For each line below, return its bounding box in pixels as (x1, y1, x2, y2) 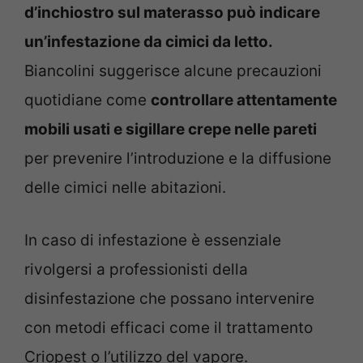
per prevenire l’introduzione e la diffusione (24, 149, 331, 169)
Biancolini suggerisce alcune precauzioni (24, 62, 322, 81)
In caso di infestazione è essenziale (24, 230, 281, 250)
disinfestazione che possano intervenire (24, 288, 314, 308)
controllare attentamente (151, 91, 337, 110)
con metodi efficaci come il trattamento (24, 318, 313, 337)
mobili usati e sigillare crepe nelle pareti (24, 120, 317, 139)
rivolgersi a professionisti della (24, 259, 248, 279)
